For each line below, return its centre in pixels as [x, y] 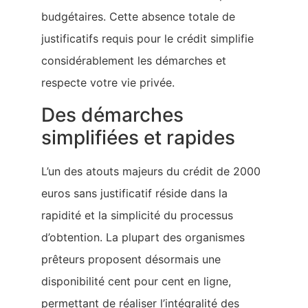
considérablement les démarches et [134, 61]
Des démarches [112, 114]
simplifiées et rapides [138, 137]
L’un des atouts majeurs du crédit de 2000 [151, 171]
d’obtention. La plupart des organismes [143, 237]
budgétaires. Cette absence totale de [138, 17]
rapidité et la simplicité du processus [137, 215]
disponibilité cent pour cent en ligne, [136, 281]
